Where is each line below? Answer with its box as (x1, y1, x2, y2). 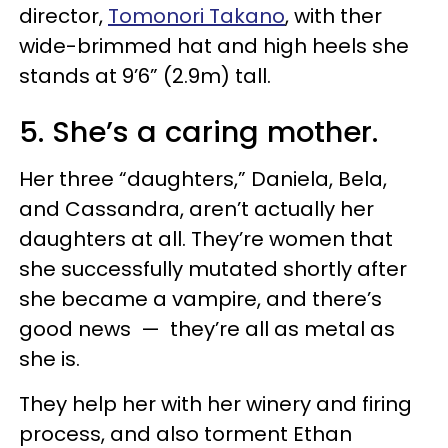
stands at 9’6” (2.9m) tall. (19, 61, 271, 90)
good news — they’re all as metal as (19, 314, 395, 343)
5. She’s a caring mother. (19, 111, 378, 152)
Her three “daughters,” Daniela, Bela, (19, 164, 387, 193)
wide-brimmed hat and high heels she (19, 31, 409, 60)
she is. (19, 344, 85, 373)
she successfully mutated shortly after (19, 254, 407, 283)
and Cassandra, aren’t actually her (19, 194, 374, 223)
